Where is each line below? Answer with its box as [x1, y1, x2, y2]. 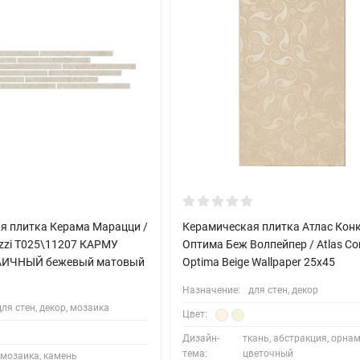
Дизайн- [182, 333, 220, 345]
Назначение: [182, 284, 241, 297]
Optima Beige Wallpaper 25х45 [182, 256, 336, 269]
